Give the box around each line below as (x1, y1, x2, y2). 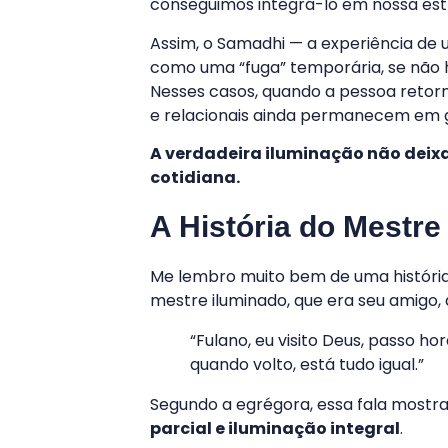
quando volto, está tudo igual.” (190, 353, 424, 377)
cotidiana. (150, 166, 240, 190)
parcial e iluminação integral (150, 417, 400, 441)
